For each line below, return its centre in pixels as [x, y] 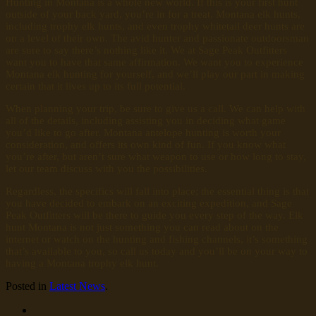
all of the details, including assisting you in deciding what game [146, 120]
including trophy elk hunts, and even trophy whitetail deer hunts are [155, 26]
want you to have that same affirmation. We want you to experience [154, 62]
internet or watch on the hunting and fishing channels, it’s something [157, 239]
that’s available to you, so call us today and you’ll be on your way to [157, 251]
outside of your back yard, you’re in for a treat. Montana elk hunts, [153, 14]
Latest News [77, 286]
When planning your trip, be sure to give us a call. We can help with [156, 108]
